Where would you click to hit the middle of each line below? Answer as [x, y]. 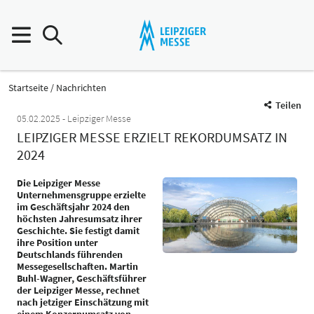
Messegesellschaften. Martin [77, 266]
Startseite [28, 87]
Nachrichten [81, 87]
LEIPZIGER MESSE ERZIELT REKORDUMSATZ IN [152, 137]
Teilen [288, 105]
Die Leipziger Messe [59, 183]
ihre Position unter [57, 243]
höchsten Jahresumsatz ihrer [80, 219]
